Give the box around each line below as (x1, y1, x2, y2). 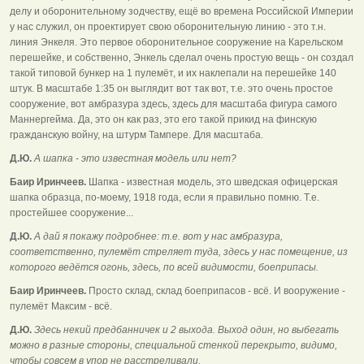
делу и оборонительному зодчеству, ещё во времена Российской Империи (10, 5, 353, 17)
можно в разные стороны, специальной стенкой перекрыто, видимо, (10, 339, 337, 351)
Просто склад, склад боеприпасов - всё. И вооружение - (86, 284, 345, 297)
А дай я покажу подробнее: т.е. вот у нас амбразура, (32, 230, 283, 242)
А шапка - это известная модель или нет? (32, 152, 236, 164)
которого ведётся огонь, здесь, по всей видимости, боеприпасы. (10, 261, 318, 273)
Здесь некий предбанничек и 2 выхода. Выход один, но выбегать (32, 323, 339, 336)
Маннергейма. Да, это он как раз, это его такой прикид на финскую (10, 113, 317, 125)
